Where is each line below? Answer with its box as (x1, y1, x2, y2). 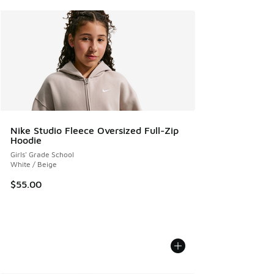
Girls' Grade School (10, 150, 74, 159)
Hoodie (10, 135, 42, 146)
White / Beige (10, 160, 57, 169)
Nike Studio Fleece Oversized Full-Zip (10, 125, 179, 136)
